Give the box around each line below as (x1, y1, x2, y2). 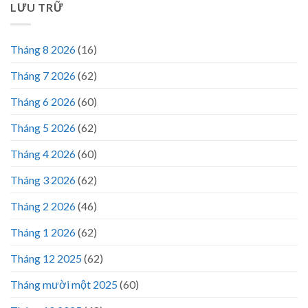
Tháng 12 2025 (10, 251, 82, 265)
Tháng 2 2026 (10, 199, 76, 212)
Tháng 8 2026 (10, 42, 76, 56)
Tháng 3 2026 (10, 173, 76, 186)
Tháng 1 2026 (10, 225, 76, 239)
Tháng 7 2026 (10, 68, 76, 82)
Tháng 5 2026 (10, 120, 76, 134)
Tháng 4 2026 (10, 146, 76, 160)
